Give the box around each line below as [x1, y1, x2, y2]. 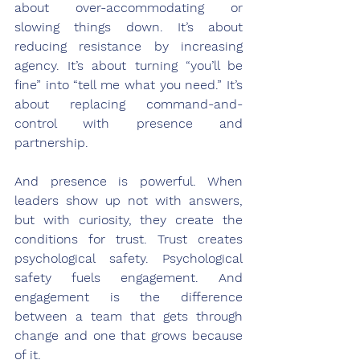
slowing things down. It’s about [14, 18, 243, 35]
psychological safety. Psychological [14, 250, 243, 266]
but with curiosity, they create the [14, 211, 243, 227]
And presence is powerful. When [14, 173, 243, 189]
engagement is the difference [14, 288, 243, 305]
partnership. [14, 134, 88, 150]
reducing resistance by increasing [14, 38, 243, 54]
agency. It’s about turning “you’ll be [14, 57, 243, 73]
